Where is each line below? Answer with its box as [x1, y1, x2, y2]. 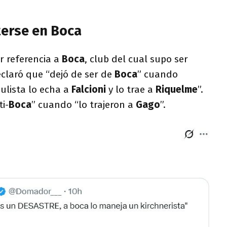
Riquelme [156, 83, 198, 95]
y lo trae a [106, 83, 156, 95]
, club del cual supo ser [85, 53, 188, 65]
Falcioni [71, 83, 106, 95]
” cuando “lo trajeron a [31, 98, 136, 110]
